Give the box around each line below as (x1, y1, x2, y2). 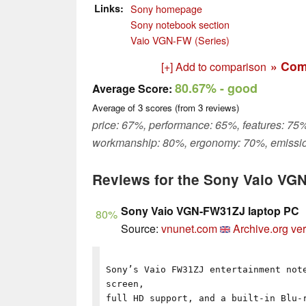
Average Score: (92, 81, 172, 97)
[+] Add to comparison (161, 59, 266, 75)
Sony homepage (130, 1, 202, 16)
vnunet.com (161, 221, 217, 237)
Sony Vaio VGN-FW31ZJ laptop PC (121, 203, 299, 219)
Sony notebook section (130, 17, 229, 32)
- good (217, 79, 258, 98)
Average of (92, 101, 138, 115)
